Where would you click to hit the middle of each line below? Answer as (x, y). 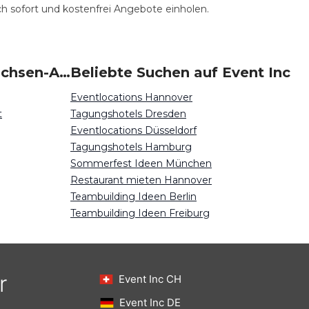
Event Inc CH (150, 279)
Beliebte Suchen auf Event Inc (180, 72)
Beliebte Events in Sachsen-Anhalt (65, 72)
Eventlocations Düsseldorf (133, 130)
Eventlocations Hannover (131, 97)
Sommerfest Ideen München (141, 163)
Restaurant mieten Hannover (141, 180)
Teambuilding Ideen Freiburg (140, 213)
